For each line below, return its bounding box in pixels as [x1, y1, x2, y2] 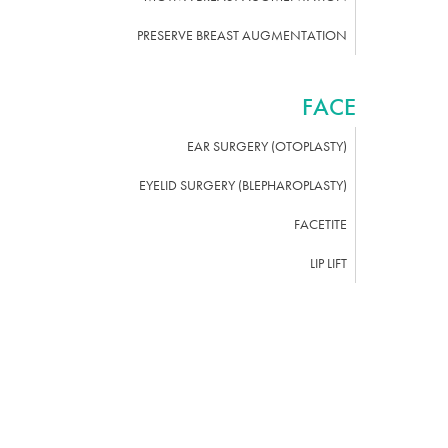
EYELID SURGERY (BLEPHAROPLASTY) [139, 176, 347, 194]
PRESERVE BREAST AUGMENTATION [137, 26, 347, 44]
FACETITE [294, 215, 347, 233]
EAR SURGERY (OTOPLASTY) [187, 137, 347, 155]
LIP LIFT [310, 254, 347, 272]
